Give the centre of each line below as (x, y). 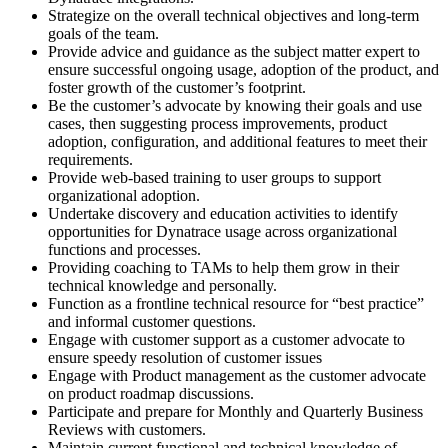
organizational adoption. (124, 195)
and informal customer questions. (152, 321)
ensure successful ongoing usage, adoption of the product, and (243, 69)
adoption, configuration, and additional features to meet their (237, 141)
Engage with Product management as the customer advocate (237, 375)
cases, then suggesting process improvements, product (217, 123)
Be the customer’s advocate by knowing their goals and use (235, 105)
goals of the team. (103, 33)
